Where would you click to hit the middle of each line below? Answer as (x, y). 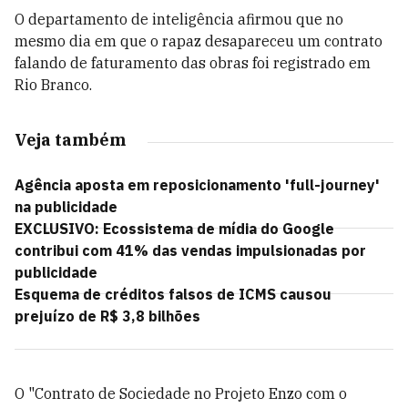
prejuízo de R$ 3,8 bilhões (107, 316)
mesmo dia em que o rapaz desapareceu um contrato (199, 41)
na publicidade (66, 207)
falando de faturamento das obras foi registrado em (193, 63)
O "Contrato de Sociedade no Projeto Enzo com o (181, 393)
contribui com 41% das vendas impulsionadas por (190, 250)
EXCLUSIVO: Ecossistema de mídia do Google (174, 229)
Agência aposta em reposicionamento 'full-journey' (197, 185)
